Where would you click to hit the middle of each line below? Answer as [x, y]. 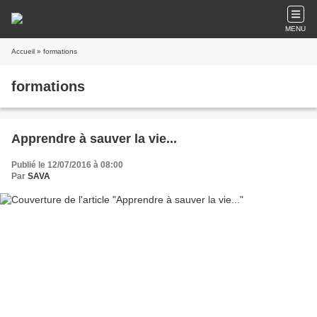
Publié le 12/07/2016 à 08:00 [67, 165]
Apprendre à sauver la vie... [94, 139]
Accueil [23, 51]
